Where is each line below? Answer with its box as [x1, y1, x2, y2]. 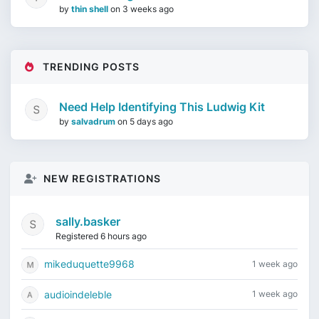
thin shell [71, 4, 110, 14]
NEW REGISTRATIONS [41, 172, 161, 184]
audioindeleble [44, 288, 112, 300]
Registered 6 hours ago [56, 231, 147, 241]
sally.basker [56, 214, 120, 229]
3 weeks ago [122, 4, 174, 14]
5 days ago [130, 116, 173, 127]
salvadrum [71, 116, 117, 127]
